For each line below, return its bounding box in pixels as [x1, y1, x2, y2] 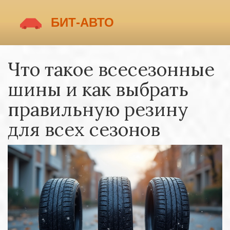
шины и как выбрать [8, 78, 188, 101]
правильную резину [8, 98, 188, 121]
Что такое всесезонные [8, 57, 215, 81]
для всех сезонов [8, 118, 160, 141]
